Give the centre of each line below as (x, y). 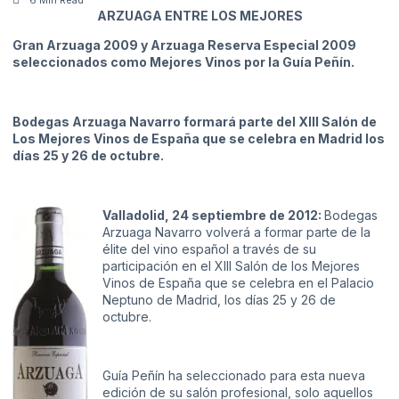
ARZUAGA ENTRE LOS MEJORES (199, 15)
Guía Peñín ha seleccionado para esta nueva (234, 376)
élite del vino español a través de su (209, 248)
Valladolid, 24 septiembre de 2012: (213, 215)
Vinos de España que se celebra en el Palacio (238, 282)
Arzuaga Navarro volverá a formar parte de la (236, 232)
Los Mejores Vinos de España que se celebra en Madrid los (199, 138)
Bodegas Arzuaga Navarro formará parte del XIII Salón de (195, 121)
